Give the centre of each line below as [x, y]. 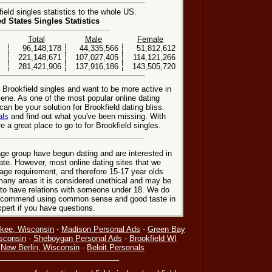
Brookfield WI [153, 238]
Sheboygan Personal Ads [78, 238]
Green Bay [166, 229]
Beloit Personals [116, 247]
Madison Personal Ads [101, 229]
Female [150, 39]
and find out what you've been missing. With [87, 116]
